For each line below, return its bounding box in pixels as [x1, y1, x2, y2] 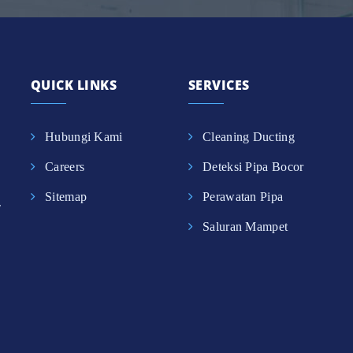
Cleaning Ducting [203, 129, 295, 143]
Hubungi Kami [45, 129, 123, 143]
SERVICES [188, 76, 250, 94]
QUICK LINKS [31, 76, 117, 94]
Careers [45, 159, 85, 173]
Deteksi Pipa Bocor [203, 159, 304, 173]
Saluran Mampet [203, 219, 288, 233]
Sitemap [45, 189, 87, 203]
